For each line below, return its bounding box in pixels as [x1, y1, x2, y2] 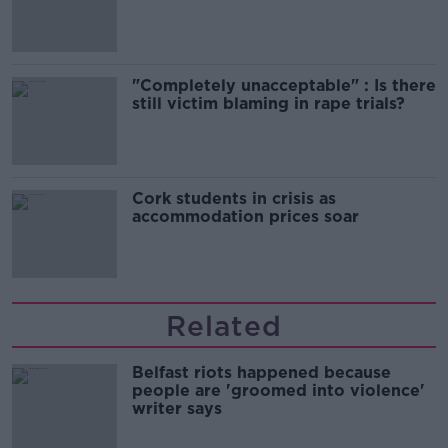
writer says [132, 399, 222, 419]
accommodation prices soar [132, 207, 359, 227]
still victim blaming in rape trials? [132, 94, 405, 114]
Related [166, 309, 282, 344]
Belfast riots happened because [132, 363, 391, 383]
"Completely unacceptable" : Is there [132, 76, 436, 96]
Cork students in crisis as [132, 189, 336, 209]
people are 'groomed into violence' [132, 381, 425, 401]
